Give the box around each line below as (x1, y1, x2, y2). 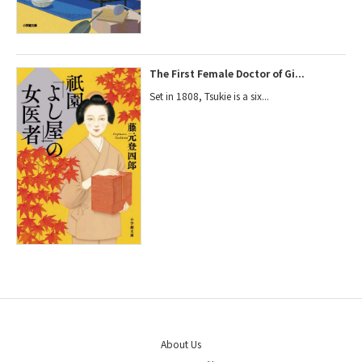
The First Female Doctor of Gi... (149, 65, 305, 80)
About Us (161, 337, 201, 351)
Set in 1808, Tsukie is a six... (149, 88, 270, 103)
